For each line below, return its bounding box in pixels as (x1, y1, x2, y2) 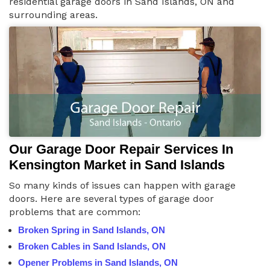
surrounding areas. (9, 9, 98, 20)
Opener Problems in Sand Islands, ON (18, 257, 178, 268)
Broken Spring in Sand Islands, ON (18, 224, 165, 235)
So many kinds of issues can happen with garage (9, 179, 236, 191)
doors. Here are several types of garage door (9, 192, 214, 204)
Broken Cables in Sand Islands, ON (18, 240, 166, 251)
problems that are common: (9, 206, 140, 218)
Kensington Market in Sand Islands (9, 157, 225, 172)
